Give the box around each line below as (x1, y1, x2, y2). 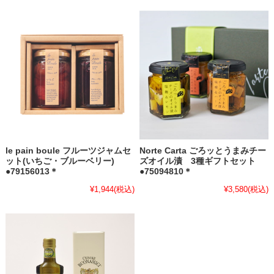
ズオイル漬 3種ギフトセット (139, 156, 256, 166)
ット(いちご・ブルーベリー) (5, 156, 114, 166)
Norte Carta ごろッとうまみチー (139, 146, 267, 155)
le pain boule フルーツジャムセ (5, 146, 131, 155)
